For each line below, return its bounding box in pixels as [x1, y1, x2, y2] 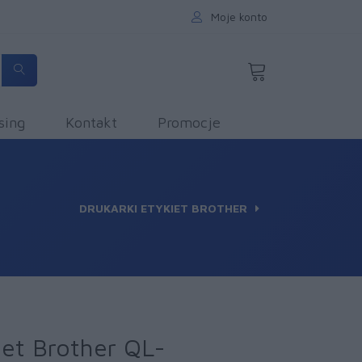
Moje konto [211, 10, 267, 23]
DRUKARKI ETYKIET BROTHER [79, 200, 247, 215]
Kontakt [65, 114, 117, 131]
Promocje [157, 114, 221, 131]
